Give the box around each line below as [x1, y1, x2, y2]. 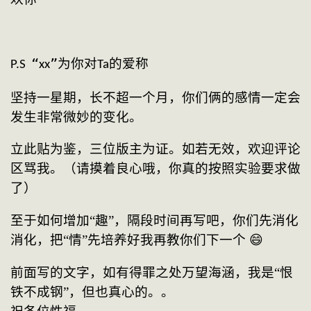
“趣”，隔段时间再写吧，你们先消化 [90, 212, 299, 228]
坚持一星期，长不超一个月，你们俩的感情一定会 [10, 90, 301, 105]
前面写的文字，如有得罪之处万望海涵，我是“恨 [10, 264, 293, 280]
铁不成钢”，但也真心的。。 [10, 284, 174, 299]
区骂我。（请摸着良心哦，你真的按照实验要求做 [10, 161, 301, 176]
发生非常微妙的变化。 [10, 109, 142, 124]
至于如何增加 [10, 212, 90, 228]
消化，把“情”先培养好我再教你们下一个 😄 [10, 232, 263, 247]
